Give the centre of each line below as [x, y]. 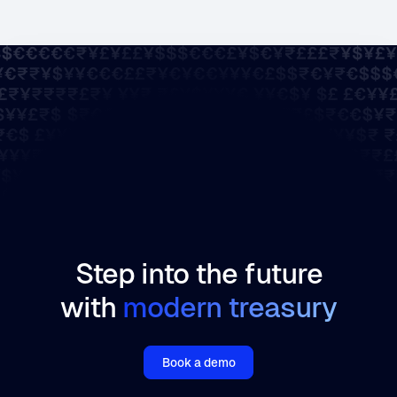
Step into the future [198, 273]
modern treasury [230, 307]
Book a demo [198, 362]
